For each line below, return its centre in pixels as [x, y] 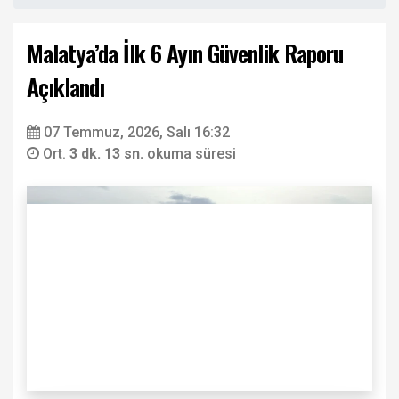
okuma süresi [191, 153]
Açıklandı [65, 86]
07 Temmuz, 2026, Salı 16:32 [137, 132]
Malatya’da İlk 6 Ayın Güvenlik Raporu [185, 53]
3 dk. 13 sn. [108, 153]
